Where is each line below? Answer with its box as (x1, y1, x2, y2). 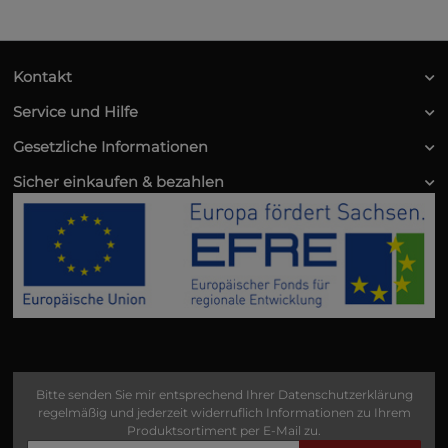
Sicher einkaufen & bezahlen (13, 173, 224, 192)
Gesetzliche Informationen (13, 138, 208, 157)
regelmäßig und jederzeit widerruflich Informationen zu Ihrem (37, 404, 411, 420)
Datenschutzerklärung (277, 386, 413, 402)
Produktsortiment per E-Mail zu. (127, 422, 321, 438)
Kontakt (13, 68, 72, 87)
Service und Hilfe (13, 103, 138, 122)
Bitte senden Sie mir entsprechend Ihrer (35, 386, 278, 402)
